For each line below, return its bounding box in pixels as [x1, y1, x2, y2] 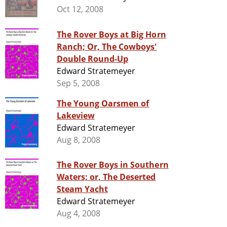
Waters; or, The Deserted [56, 171, 156, 183]
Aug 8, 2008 [56, 134, 100, 146]
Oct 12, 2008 [56, 4, 104, 15]
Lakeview [56, 110, 95, 122]
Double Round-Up [56, 53, 129, 65]
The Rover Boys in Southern [56, 159, 169, 171]
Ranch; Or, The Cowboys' [56, 41, 157, 53]
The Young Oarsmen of [56, 98, 149, 109]
